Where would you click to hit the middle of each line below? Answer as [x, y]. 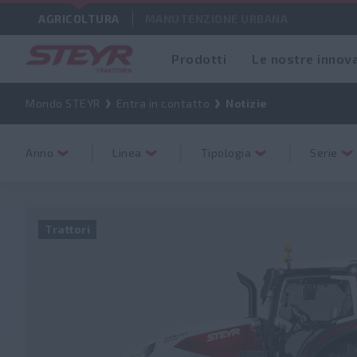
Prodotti [199, 59]
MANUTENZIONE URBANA [216, 19]
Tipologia [226, 153]
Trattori [67, 229]
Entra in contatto [163, 103]
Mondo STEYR [63, 103]
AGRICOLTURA [79, 19]
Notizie [247, 103]
